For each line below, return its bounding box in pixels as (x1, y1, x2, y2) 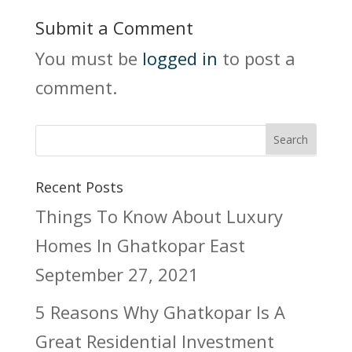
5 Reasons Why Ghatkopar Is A (35, 299, 285, 324)
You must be (35, 46, 142, 70)
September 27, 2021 (35, 262, 199, 286)
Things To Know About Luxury (35, 203, 283, 228)
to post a (217, 46, 295, 70)
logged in (141, 46, 218, 70)
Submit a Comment (35, 16, 193, 39)
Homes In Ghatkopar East (35, 233, 245, 257)
